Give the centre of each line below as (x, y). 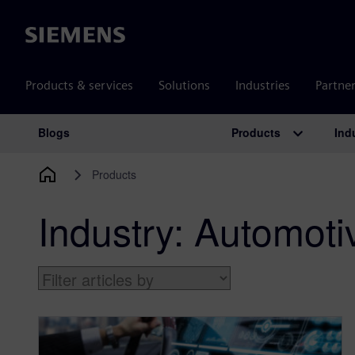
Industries (263, 85)
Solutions (184, 85)
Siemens (48, 36)
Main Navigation (110, 149)
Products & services (79, 85)
